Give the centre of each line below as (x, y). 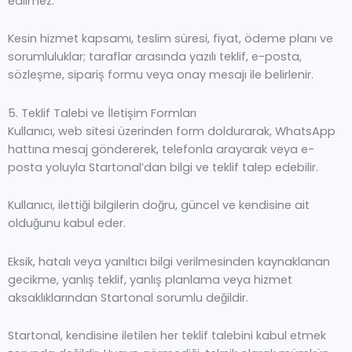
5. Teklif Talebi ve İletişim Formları (102, 113)
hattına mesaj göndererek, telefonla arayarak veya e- (161, 149)
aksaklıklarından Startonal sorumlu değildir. (128, 297)
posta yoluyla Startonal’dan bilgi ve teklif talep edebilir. (163, 167)
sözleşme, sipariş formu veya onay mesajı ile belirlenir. (161, 75)
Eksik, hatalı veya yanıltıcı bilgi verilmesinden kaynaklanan (169, 261)
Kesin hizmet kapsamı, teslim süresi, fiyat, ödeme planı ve (170, 39)
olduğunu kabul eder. (67, 224)
